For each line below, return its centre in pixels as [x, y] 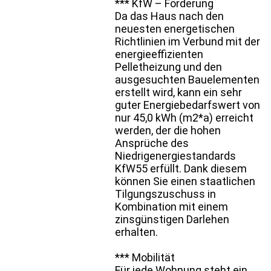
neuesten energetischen [175, 28]
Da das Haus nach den [169, 16]
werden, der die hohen [168, 130]
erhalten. [136, 232]
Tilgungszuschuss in [165, 194]
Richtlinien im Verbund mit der [188, 41]
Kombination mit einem [171, 206]
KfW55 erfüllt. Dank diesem [181, 168]
